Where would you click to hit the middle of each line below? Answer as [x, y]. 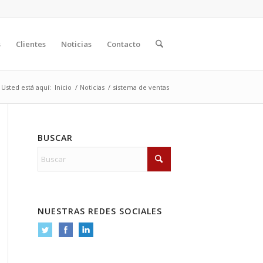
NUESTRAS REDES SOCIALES [100, 211]
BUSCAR [55, 138]
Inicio [63, 87]
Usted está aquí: [26, 87]
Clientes [31, 44]
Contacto [123, 44]
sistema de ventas [141, 87]
